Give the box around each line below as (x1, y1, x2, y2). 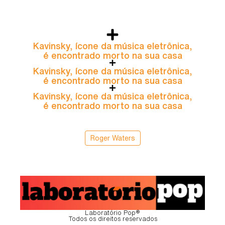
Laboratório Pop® (85, 209, 140, 216)
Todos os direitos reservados (68, 215, 157, 222)
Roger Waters (90, 135, 135, 142)
